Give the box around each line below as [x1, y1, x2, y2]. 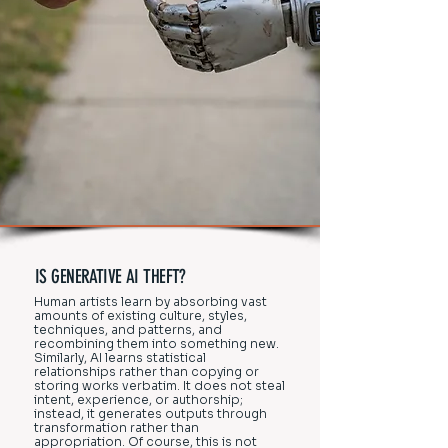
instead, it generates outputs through [34, 406, 267, 421]
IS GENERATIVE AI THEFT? [35, 265, 186, 288]
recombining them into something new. [34, 336, 279, 351]
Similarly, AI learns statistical [34, 350, 206, 365]
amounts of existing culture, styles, [34, 308, 247, 323]
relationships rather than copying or [34, 364, 259, 379]
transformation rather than [34, 420, 199, 435]
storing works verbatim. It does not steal [34, 378, 285, 393]
